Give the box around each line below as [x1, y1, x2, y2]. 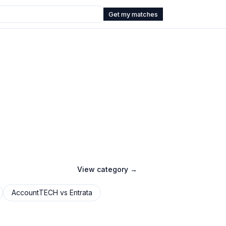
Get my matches [108, 10, 158, 18]
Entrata [70, 188, 92, 197]
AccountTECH [12, 188, 58, 197]
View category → [77, 165, 137, 174]
